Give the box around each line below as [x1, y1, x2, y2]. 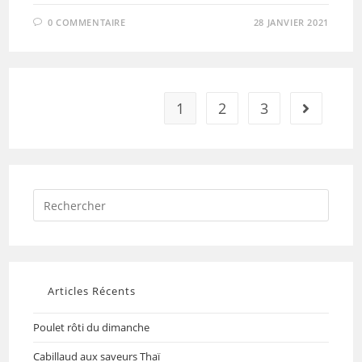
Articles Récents [48, 284, 137, 299]
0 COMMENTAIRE [47, 16, 126, 29]
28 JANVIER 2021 [253, 16, 329, 29]
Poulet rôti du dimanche [33, 320, 150, 335]
